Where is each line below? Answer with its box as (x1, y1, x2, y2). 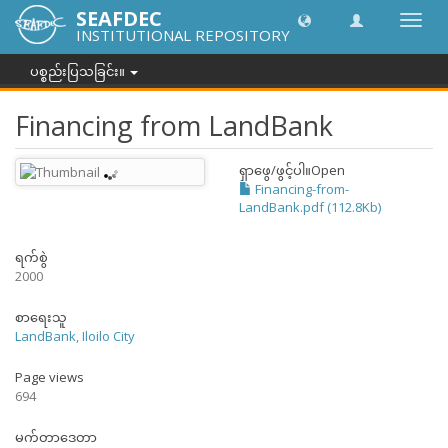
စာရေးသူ (15, 308, 67, 326)
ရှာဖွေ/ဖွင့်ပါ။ (239, 161, 311, 179)
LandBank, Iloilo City (15, 327, 135, 345)
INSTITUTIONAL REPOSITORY (76, 25, 291, 45)
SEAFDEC (76, 5, 163, 32)
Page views (15, 368, 84, 386)
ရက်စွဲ (15, 248, 48, 266)
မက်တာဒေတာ (15, 428, 97, 446)
